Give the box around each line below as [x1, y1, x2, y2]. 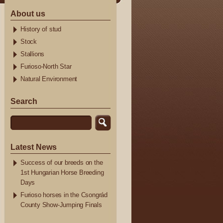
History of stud [20, 26, 61, 33]
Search [10, 97, 37, 106]
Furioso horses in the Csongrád [20, 192, 108, 199]
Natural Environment [20, 76, 78, 83]
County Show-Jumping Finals [20, 202, 102, 209]
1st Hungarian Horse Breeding [20, 169, 104, 177]
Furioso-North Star [20, 63, 72, 71]
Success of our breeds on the [20, 159, 103, 167]
